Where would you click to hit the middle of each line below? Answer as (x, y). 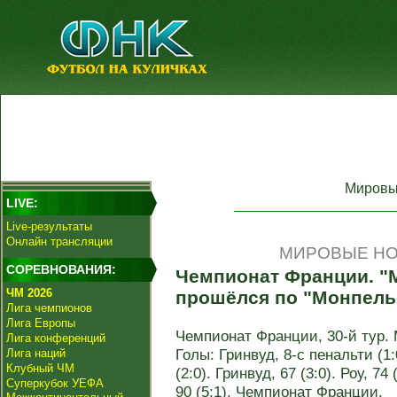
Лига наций (36, 353)
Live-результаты (49, 226)
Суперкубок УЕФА (55, 383)
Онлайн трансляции (59, 241)
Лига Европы (41, 323)
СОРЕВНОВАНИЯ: (61, 269)
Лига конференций (56, 338)
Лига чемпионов (49, 308)
